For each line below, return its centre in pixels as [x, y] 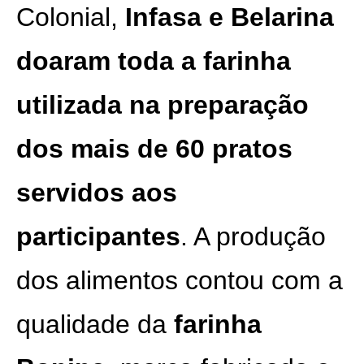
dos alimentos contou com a [180, 280]
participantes [98, 236]
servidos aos [97, 193]
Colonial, [71, 17]
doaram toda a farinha [154, 61]
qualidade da [95, 324]
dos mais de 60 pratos [154, 149]
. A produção [253, 236]
